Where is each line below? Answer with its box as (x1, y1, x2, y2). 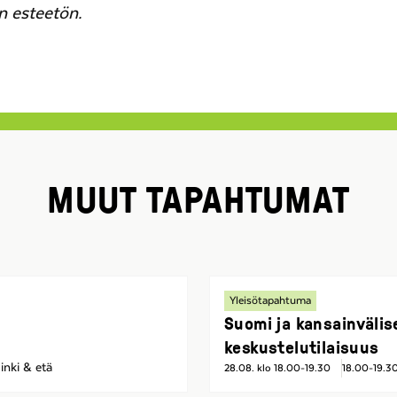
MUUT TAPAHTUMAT (47, 173, 350, 225)
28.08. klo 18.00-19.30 (224, 362, 331, 375)
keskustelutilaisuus (224, 334, 379, 360)
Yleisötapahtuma (230, 294, 311, 307)
